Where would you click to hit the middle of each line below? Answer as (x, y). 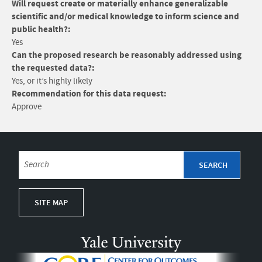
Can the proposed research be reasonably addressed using (127, 55)
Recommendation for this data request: (89, 94)
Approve (27, 107)
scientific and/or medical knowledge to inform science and (125, 17)
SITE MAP (51, 203)
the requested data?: (53, 68)
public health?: (41, 30)
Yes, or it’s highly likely (52, 81)
